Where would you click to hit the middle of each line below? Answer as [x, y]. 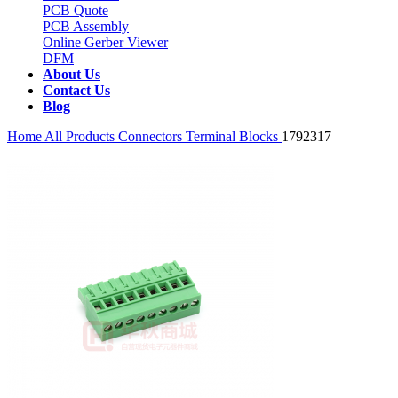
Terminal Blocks [234, 136]
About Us [72, 74]
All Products [80, 136]
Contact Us [76, 90]
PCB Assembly [86, 26]
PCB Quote [76, 10]
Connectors [152, 136]
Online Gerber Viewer [105, 42]
